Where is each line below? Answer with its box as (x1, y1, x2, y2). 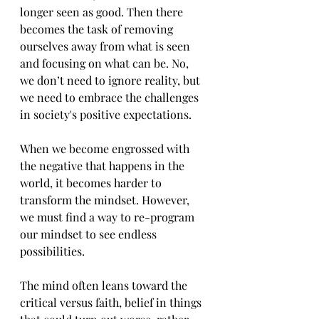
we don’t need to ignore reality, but (20, 73, 203, 88)
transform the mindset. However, (20, 192, 192, 207)
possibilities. (20, 244, 85, 258)
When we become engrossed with (20, 141, 192, 156)
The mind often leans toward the (20, 278, 190, 293)
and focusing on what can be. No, (20, 56, 192, 70)
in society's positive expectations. (20, 107, 192, 122)
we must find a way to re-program (20, 209, 197, 224)
